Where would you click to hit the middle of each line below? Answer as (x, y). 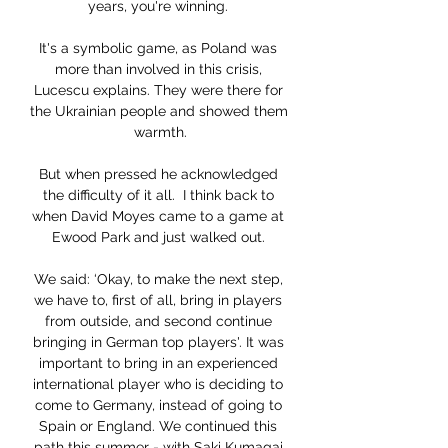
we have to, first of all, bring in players (158, 300)
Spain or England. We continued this (158, 426)
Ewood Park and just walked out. (160, 237)
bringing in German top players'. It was (158, 342)
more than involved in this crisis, (158, 69)
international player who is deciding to (158, 384)
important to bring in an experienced (158, 363)
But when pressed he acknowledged (158, 174)
